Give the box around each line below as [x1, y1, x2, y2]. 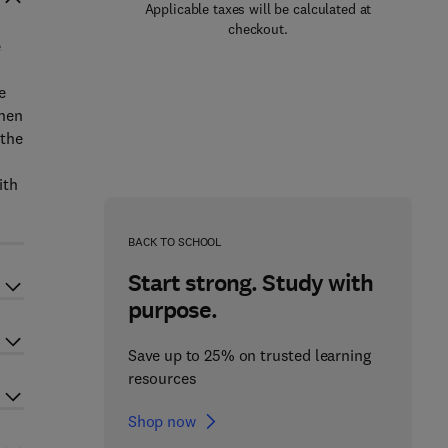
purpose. [127, 294, 218, 326]
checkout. [228, 20, 288, 38]
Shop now [127, 411, 196, 431]
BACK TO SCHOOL [127, 234, 223, 249]
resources [127, 368, 197, 388]
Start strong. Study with [127, 267, 373, 299]
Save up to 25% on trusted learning [127, 345, 371, 365]
